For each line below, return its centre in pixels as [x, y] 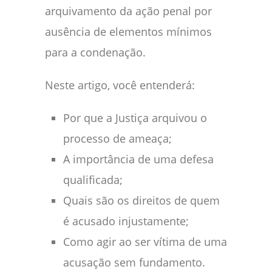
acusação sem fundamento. [134, 263]
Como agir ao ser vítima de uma [145, 242]
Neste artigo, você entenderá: [120, 85]
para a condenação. [95, 53]
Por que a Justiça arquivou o [135, 118]
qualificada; [93, 180]
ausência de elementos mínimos [128, 32]
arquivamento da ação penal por [128, 11]
